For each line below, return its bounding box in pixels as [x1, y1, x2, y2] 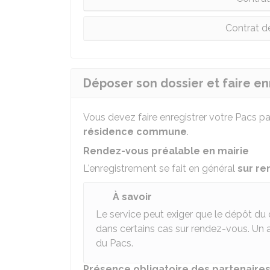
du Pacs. [96, 237, 133, 249]
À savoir [113, 191, 152, 202]
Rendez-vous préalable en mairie [83, 145, 249, 157]
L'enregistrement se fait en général [83, 163, 237, 174]
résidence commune [83, 126, 187, 137]
